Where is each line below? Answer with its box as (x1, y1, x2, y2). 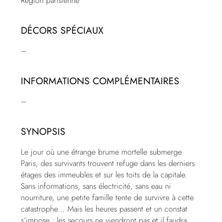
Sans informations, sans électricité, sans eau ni (21, 180, 171, 192)
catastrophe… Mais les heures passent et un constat (21, 203, 188, 215)
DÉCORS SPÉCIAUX (21, 23, 104, 38)
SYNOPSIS (21, 124, 66, 139)
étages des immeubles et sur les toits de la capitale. (21, 169, 188, 181)
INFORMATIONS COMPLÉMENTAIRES (21, 74, 180, 88)
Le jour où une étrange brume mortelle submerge (21, 146, 182, 158)
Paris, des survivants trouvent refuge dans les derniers (21, 158, 195, 169)
